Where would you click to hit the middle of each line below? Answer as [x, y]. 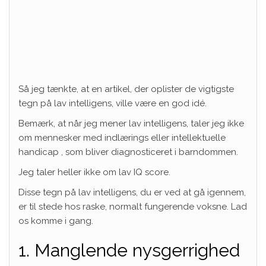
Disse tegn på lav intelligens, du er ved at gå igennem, [132, 192]
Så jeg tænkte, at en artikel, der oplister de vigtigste [126, 89]
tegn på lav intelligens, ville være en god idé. [114, 103]
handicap [39, 152]
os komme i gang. [56, 221]
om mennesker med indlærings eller [95, 137]
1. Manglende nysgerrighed [129, 250]
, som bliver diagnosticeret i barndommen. [148, 152]
